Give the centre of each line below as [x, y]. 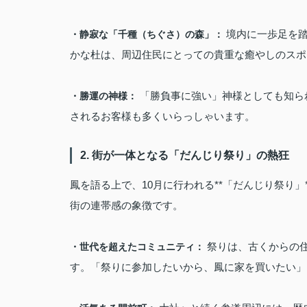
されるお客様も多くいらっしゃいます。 [162, 116]
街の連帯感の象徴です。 [126, 205]
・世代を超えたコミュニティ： [137, 247]
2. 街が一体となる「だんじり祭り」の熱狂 [185, 155]
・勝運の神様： [103, 96]
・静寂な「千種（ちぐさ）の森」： [147, 34]
